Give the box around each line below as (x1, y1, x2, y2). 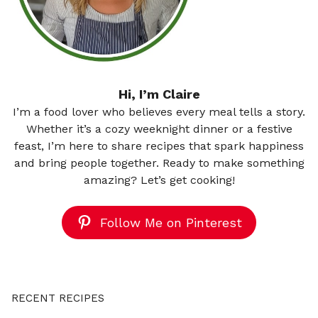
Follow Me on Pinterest (100, 214, 242, 230)
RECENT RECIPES (11, 291, 104, 305)
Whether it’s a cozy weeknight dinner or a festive (26, 121, 292, 136)
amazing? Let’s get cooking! (83, 172, 235, 187)
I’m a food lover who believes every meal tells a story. (13, 104, 305, 119)
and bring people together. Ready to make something (13, 155, 305, 170)
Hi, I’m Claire (118, 86, 200, 102)
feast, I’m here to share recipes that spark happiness (14, 138, 304, 153)
